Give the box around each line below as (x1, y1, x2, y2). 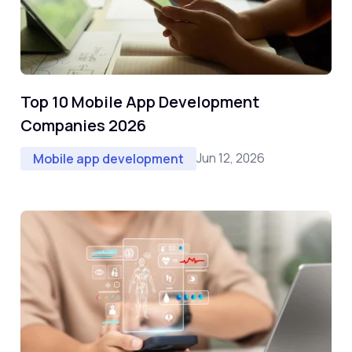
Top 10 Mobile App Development (20, 90, 259, 112)
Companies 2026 (20, 114, 146, 136)
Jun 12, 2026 (196, 149, 265, 167)
